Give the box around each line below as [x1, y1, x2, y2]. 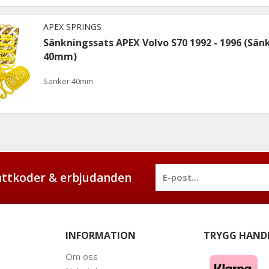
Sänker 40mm [43, 75, 93, 86]
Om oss [65, 250, 98, 262]
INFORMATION [65, 228, 136, 242]
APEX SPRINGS [43, 20, 101, 32]
